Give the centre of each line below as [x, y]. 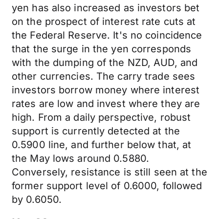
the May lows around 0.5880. [81, 158]
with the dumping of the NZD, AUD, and [105, 63]
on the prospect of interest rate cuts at [104, 22]
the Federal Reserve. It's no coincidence [107, 35]
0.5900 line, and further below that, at [102, 145]
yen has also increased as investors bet [106, 8]
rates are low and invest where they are [106, 104]
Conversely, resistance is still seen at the [109, 172]
